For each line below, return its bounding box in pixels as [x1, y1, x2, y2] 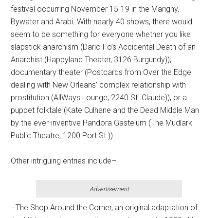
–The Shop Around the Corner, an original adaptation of [11, 203, 198, 212]
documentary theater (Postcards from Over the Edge [11, 68, 192, 77]
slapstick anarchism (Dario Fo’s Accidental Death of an [11, 42, 196, 52]
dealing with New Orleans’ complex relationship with [11, 80, 186, 90]
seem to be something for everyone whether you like [11, 30, 191, 39]
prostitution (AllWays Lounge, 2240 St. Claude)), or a [11, 93, 187, 102]
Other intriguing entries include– [11, 156, 117, 165]
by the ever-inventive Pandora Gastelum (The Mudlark [11, 118, 193, 127]
